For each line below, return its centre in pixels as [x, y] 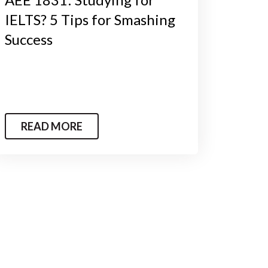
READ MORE [51, 126]
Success [28, 39]
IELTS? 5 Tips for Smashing [90, 19]
